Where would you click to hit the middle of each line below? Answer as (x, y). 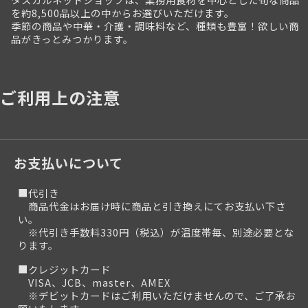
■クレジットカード (64, 269)
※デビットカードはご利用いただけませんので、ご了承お (157, 296)
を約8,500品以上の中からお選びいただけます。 (123, 13)
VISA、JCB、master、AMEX (94, 283)
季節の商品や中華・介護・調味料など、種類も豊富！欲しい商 (155, 26)
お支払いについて (68, 163)
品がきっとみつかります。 (72, 39)
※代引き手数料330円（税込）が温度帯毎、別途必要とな (156, 232)
